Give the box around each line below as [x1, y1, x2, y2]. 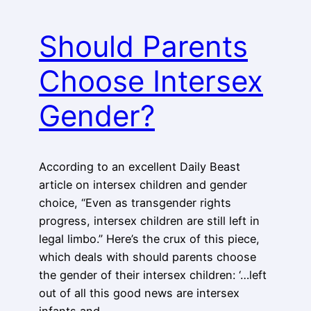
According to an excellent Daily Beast [39, 159, 240, 174]
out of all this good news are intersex [39, 285, 239, 300]
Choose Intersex [39, 63, 263, 99]
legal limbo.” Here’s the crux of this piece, [39, 231, 260, 246]
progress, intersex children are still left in [39, 213, 260, 228]
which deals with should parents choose [39, 249, 256, 264]
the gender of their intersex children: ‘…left [39, 267, 267, 282]
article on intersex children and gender [39, 177, 247, 192]
